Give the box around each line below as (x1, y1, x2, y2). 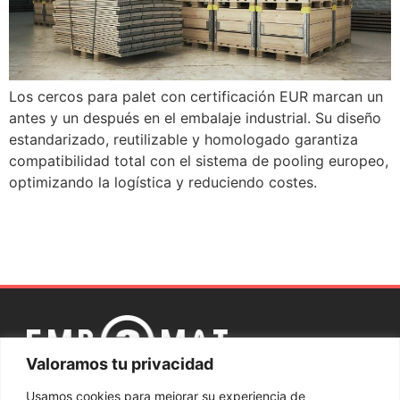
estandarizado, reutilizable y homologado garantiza (9, 130, 358, 149)
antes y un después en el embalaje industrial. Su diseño (9, 109, 381, 128)
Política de (135, 375, 212, 393)
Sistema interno (214, 375, 327, 393)
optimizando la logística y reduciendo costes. (9, 173, 317, 192)
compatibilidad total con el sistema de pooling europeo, (9, 152, 388, 171)
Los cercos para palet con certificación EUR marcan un (9, 87, 383, 106)
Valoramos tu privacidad (26, 354, 213, 373)
